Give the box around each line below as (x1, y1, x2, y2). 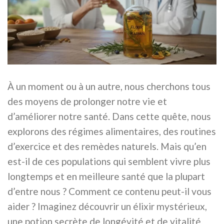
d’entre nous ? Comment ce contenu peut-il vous (7, 185, 211, 197)
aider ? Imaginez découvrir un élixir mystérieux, (7, 200, 207, 212)
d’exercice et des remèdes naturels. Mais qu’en (7, 140, 206, 152)
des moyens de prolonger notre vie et (7, 95, 167, 107)
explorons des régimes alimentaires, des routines (7, 125, 216, 137)
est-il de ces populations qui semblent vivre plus (7, 155, 210, 167)
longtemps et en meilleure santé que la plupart (7, 170, 205, 182)
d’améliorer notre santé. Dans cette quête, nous (7, 110, 211, 122)
